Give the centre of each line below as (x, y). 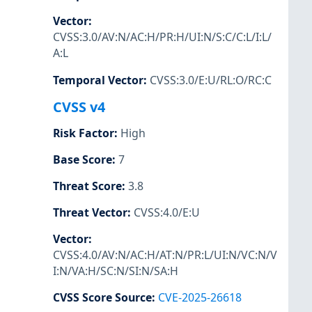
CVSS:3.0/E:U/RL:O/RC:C (211, 80)
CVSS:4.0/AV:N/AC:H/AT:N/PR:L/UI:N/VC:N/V (165, 255)
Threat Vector (90, 213)
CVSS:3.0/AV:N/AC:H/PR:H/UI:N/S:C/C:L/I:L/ (162, 37)
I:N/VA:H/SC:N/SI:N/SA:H (116, 271)
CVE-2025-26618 (200, 298)
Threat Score (87, 186)
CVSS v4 (79, 107)
